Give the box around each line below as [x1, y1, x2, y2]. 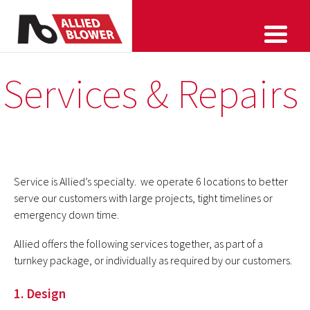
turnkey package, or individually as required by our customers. [14, 253, 292, 267]
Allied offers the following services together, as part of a [14, 237, 263, 250]
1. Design [14, 285, 66, 302]
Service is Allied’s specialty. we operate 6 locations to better [14, 174, 288, 188]
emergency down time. [14, 208, 119, 221]
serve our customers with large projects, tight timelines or [14, 191, 273, 205]
